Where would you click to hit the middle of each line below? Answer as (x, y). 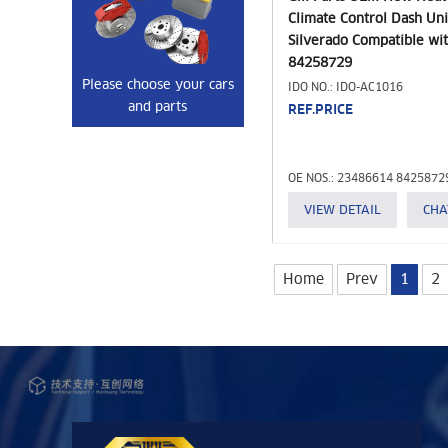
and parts (157, 106)
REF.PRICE (320, 109)
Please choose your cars (157, 84)
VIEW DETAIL (342, 209)
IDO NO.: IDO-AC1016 (345, 87)
